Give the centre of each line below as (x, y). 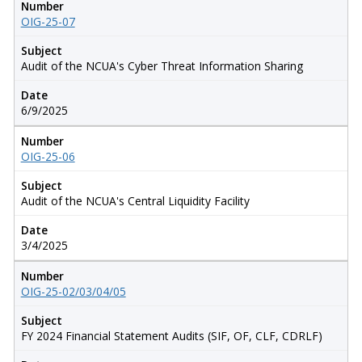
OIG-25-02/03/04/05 (73, 291)
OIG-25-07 (48, 21)
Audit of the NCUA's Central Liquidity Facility (135, 200)
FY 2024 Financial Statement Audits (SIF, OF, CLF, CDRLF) (171, 335)
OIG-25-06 (48, 156)
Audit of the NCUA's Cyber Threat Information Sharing (162, 65)
